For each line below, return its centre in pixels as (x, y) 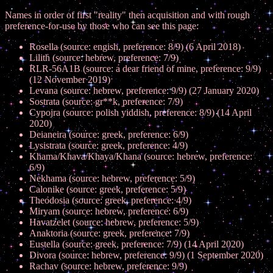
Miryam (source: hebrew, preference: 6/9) (109, 211)
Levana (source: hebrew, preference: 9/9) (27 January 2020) (144, 90)
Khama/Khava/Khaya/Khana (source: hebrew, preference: (141, 156)
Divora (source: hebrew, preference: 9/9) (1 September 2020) (146, 255)
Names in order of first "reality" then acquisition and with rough (127, 15)
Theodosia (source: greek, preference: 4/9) (110, 200)
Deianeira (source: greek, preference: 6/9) (109, 134)
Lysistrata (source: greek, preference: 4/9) (108, 145)
